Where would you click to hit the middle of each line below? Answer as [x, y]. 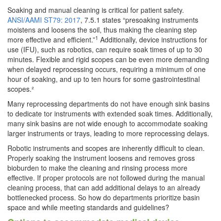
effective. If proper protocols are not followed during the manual [106, 177]
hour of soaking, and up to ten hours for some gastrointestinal [104, 79]
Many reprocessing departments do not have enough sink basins [109, 103]
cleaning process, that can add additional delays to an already [104, 187]
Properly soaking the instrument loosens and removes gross [101, 158]
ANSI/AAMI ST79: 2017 [44, 19]
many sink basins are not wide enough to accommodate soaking [108, 123]
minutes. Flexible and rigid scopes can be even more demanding [108, 59]
